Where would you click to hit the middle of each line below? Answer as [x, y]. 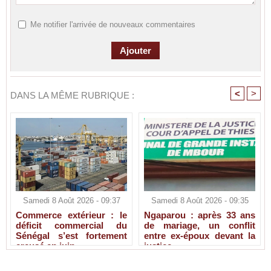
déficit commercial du [71, 226]
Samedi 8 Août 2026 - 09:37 [71, 201]
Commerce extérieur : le [71, 215]
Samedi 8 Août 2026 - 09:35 [200, 201]
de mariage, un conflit [200, 226]
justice [158, 246]
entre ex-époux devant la [200, 236]
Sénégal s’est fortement [71, 236]
